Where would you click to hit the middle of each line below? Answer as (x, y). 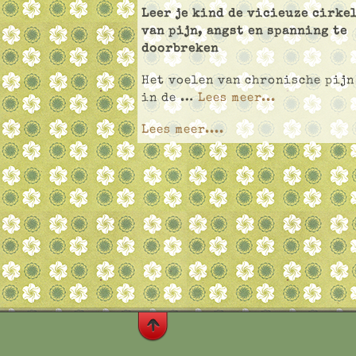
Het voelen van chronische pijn (248, 81)
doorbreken (180, 49)
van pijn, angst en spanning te (244, 32)
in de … (170, 99)
